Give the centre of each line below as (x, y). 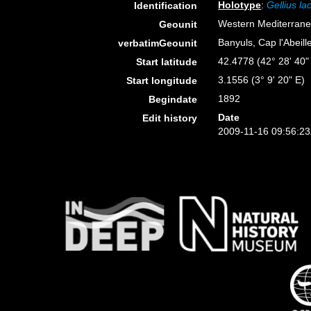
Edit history (170, 118)
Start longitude (162, 81)
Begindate (173, 99)
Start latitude (167, 62)
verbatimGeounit (158, 43)
